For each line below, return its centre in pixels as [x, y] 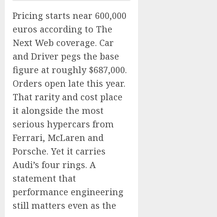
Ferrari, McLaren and [58, 138]
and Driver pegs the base [66, 56]
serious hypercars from [63, 124]
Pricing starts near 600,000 [70, 15]
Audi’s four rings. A [54, 165]
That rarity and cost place [68, 97]
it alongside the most [58, 110]
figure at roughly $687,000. [70, 70]
